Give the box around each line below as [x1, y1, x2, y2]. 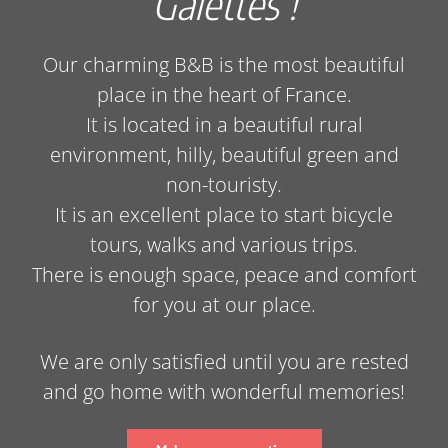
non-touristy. [166, 171, 282, 199]
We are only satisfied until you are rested [39, 347, 409, 375]
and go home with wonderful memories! [43, 377, 405, 405]
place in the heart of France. [96, 81, 352, 109]
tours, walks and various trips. [90, 231, 358, 259]
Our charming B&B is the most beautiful [43, 51, 405, 79]
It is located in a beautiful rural [85, 111, 363, 139]
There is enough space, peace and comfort [31, 261, 417, 289]
